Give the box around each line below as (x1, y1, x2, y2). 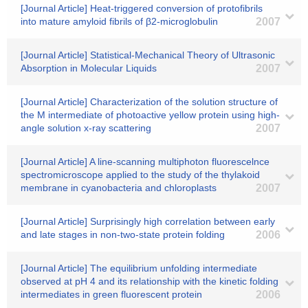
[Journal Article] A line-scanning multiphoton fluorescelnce (21, 156, 269, 167)
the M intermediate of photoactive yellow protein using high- (21, 109, 280, 120)
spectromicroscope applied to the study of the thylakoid (21, 169, 260, 180)
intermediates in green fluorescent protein (21, 289, 202, 300)
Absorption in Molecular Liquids (21, 63, 157, 74)
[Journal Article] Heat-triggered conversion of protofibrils (21, 3, 263, 14)
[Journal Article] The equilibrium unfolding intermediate (21, 263, 257, 274)
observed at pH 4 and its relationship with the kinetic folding (21, 276, 278, 287)
